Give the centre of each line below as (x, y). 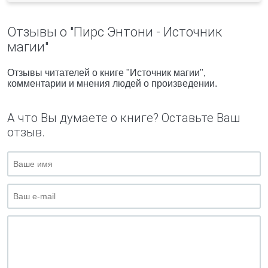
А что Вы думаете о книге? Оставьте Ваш (124, 118)
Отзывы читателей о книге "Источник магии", (106, 73)
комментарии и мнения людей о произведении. (112, 83)
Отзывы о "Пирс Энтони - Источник (115, 32)
